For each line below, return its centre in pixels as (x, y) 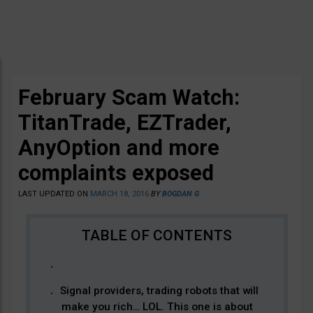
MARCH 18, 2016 (119, 194)
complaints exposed (116, 173)
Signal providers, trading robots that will (159, 291)
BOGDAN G (181, 194)
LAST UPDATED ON (54, 194)
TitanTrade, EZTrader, (125, 123)
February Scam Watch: (129, 97)
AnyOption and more (119, 148)
